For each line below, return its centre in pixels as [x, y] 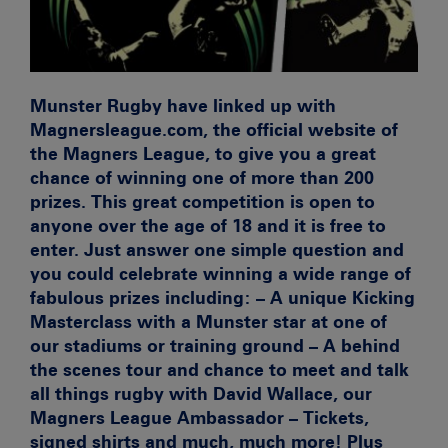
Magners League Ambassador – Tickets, [199, 417]
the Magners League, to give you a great [203, 153]
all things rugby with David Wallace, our [201, 393]
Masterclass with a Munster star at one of [208, 321]
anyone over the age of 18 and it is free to [208, 225]
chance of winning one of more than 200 [202, 177]
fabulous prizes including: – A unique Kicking [222, 297]
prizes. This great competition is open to [202, 201]
